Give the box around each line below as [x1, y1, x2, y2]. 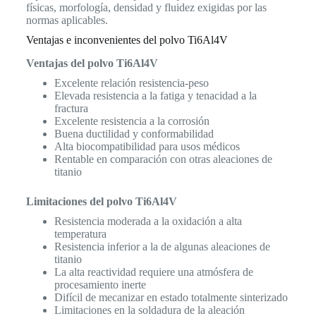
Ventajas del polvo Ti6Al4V [25, 56, 158, 69]
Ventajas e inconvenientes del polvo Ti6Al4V [25, 33, 228, 46]
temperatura [54, 227, 107, 240]
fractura [54, 102, 88, 114]
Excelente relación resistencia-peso [54, 76, 209, 89]
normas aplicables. [25, 13, 108, 26]
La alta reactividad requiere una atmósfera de [54, 265, 253, 278]
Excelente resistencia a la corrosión [54, 114, 209, 127]
